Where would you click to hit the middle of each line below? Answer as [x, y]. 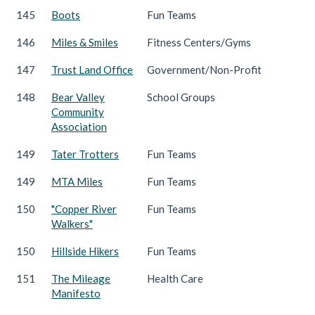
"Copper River [84, 208]
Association [79, 126]
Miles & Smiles [85, 42]
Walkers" [72, 223]
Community [78, 111]
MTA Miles [77, 181]
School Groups [181, 97]
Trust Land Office [92, 69]
